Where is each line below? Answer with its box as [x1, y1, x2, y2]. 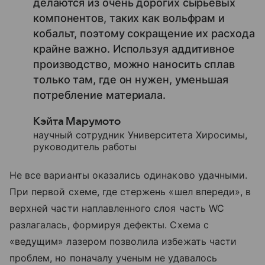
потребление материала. [33, 88, 166, 101]
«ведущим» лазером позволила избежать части [9, 235, 237, 247]
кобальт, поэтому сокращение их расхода [33, 27, 255, 40]
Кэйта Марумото [33, 115, 121, 127]
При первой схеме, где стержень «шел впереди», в [9, 185, 251, 198]
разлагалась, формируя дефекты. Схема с [9, 218, 209, 231]
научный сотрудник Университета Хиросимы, [33, 128, 247, 141]
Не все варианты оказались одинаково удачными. [9, 169, 248, 181]
